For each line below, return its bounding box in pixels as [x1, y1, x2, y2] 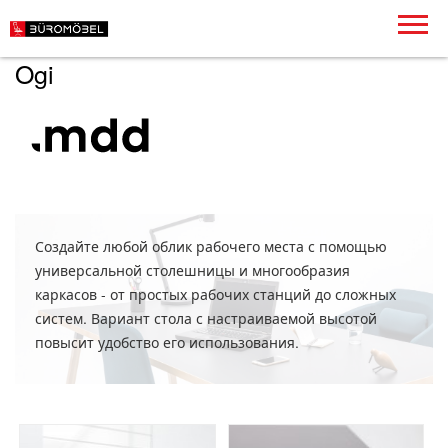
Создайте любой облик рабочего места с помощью [35, 236, 387, 257]
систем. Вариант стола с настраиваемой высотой [35, 308, 377, 329]
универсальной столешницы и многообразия [35, 260, 350, 281]
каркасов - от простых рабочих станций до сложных [35, 284, 396, 305]
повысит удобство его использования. [35, 332, 299, 353]
